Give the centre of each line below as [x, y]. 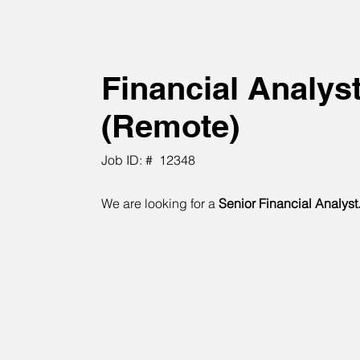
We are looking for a [158, 203]
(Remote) [170, 126]
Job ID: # [127, 160]
